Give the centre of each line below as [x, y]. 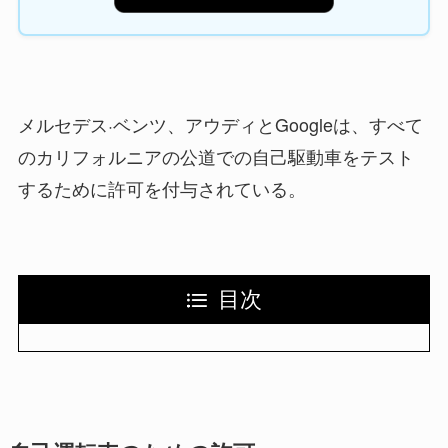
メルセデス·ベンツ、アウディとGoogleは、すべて [220, 123]
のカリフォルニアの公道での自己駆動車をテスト [215, 155]
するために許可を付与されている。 [161, 187]
